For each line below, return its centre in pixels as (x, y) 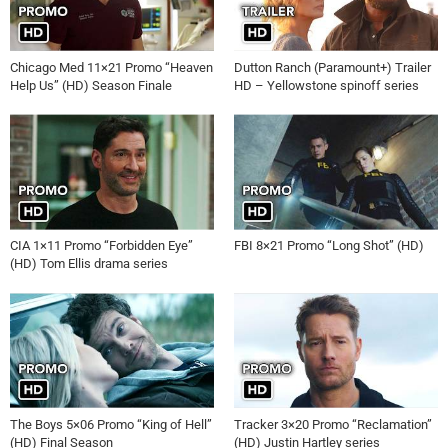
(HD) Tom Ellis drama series (89, 264)
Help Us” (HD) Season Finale (91, 85)
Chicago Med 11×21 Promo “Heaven (111, 67)
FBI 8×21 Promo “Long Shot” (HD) (329, 246)
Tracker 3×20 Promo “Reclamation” (333, 424)
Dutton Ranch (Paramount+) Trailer (332, 67)
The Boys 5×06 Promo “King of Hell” (111, 424)
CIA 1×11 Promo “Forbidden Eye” (101, 246)
